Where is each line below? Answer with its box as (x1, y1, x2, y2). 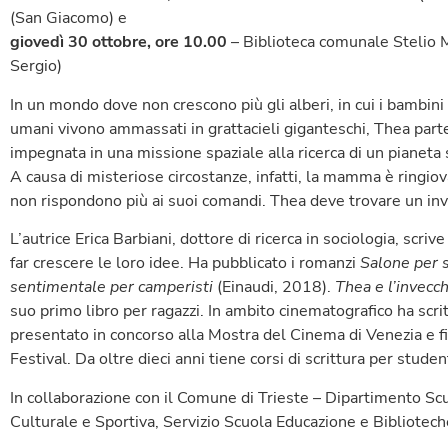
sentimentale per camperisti (10, 276, 213, 299)
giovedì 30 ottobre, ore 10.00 (10, 31, 227, 54)
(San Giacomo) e (10, 7, 127, 30)
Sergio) (10, 55, 62, 78)
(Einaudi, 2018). (213, 276, 335, 299)
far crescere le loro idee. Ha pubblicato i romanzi (10, 252, 360, 275)
